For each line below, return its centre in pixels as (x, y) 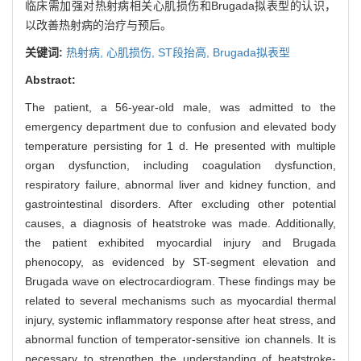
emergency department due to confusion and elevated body (180, 126)
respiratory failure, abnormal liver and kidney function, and (180, 184)
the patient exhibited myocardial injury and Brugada (180, 242)
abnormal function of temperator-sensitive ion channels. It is (180, 339)
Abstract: (50, 79)
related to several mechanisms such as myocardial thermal (180, 300)
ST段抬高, (185, 52)
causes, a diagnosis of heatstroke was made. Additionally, (180, 223)
